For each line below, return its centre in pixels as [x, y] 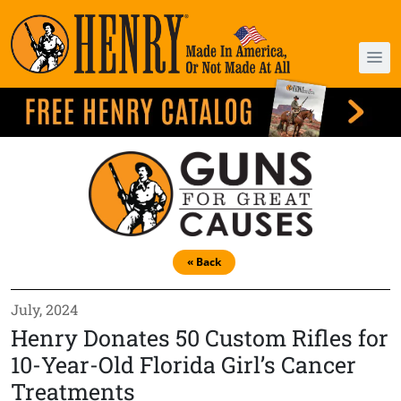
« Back [204, 261]
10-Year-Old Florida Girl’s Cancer [183, 364]
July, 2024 [44, 309]
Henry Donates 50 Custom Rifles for [200, 337]
